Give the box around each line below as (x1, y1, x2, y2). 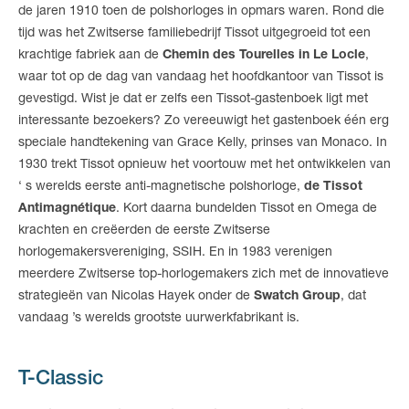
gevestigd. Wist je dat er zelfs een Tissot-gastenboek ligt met (18, 93, 368, 106)
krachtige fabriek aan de (18, 49, 163, 62)
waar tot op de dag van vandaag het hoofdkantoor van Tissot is (18, 71, 383, 84)
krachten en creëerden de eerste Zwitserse (18, 225, 270, 237)
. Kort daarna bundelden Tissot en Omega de (116, 203, 377, 215)
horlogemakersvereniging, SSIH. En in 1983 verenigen (18, 246, 332, 259)
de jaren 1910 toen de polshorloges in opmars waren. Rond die (18, 5, 384, 18)
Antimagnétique (18, 203, 116, 215)
